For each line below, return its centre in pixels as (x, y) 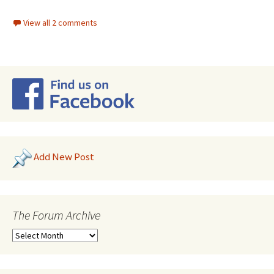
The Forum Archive (56, 215)
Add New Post (64, 157)
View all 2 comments (60, 23)
